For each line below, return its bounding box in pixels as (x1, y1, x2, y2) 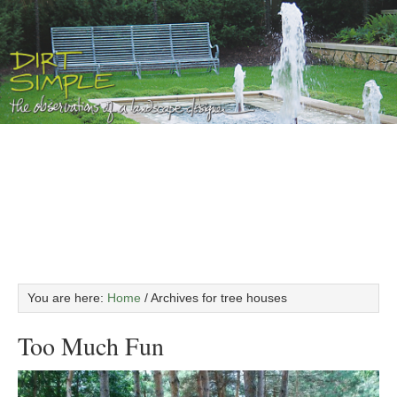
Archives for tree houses (148, 291, 287, 305)
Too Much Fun (18, 329, 164, 362)
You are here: (27, 291, 107, 305)
